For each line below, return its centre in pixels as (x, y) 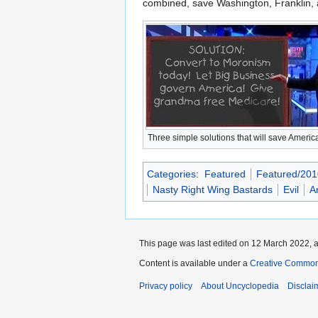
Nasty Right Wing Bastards (213, 189)
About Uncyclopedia (240, 286)
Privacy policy (166, 286)
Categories (171, 174)
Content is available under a (194, 263)
